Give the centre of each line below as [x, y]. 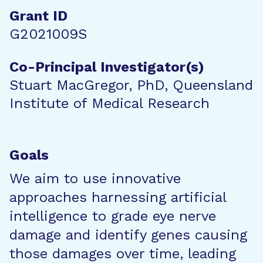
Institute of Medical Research [109, 103]
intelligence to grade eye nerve [113, 216]
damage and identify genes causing [128, 235]
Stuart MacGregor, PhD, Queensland [131, 85]
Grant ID [38, 16]
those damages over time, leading [123, 254]
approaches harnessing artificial [118, 197]
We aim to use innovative [95, 178]
